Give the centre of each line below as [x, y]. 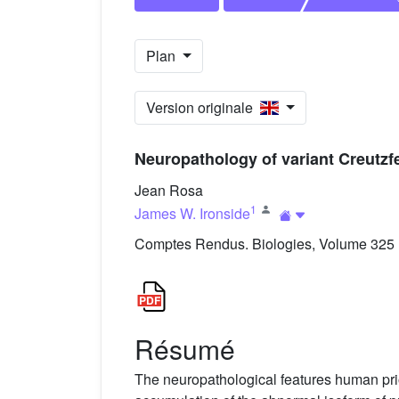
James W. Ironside [192, 213]
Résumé [185, 349]
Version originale [203, 108]
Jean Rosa [169, 191]
